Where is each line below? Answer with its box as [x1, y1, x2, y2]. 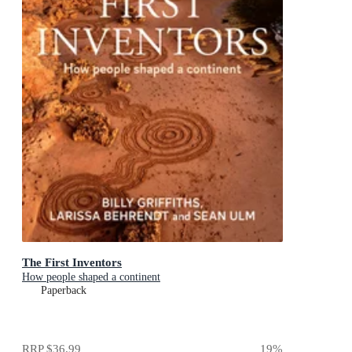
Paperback [41, 284, 86, 297]
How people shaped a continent [22, 271, 160, 284]
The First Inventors [22, 255, 122, 269]
